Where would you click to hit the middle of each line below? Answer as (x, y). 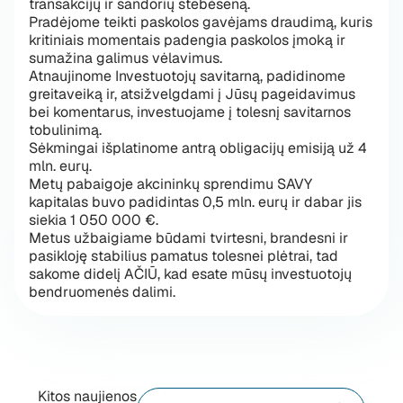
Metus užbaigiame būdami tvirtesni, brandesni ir (188, 238)
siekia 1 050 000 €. (94, 220)
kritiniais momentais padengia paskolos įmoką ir (187, 40)
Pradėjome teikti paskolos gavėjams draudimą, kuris (201, 22)
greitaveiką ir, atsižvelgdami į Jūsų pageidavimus (192, 94)
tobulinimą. (65, 130)
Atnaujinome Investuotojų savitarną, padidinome (187, 76)
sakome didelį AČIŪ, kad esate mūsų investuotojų (190, 274)
